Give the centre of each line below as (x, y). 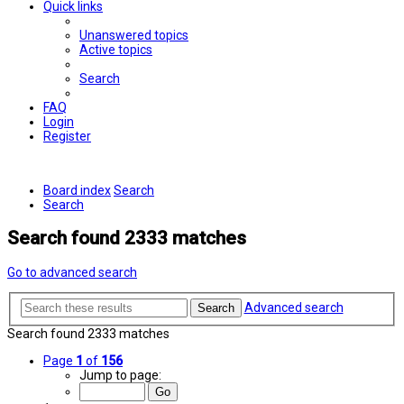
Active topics (116, 50)
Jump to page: (120, 376)
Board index (77, 190)
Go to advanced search (72, 272)
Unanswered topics (134, 35)
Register (67, 136)
